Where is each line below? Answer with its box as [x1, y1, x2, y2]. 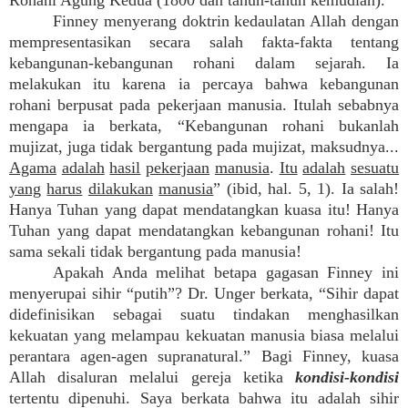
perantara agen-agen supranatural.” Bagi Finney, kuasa [9, 347, 399, 365]
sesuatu [351, 158, 400, 177]
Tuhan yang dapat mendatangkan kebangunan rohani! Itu [9, 221, 399, 240]
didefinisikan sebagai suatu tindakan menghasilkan [9, 305, 399, 323]
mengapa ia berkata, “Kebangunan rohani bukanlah [9, 117, 399, 135]
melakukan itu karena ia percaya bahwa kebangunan [9, 75, 399, 93]
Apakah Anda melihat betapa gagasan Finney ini [53, 263, 399, 281]
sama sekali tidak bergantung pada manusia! [9, 242, 301, 260]
